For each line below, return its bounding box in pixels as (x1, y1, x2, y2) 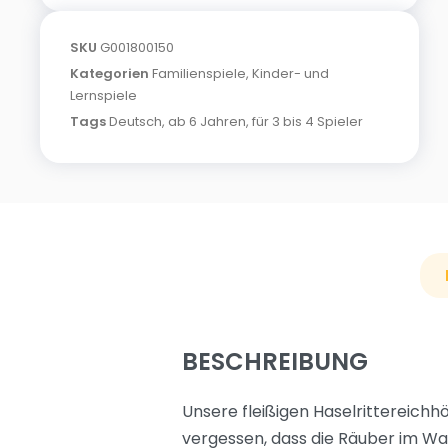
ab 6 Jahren (168, 112, 246, 131)
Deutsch (109, 112, 162, 131)
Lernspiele (70, 86, 137, 105)
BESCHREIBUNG (182, 345, 368, 378)
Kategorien (70, 64, 149, 83)
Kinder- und (252, 64, 329, 83)
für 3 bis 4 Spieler (252, 112, 363, 131)
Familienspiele (152, 64, 246, 83)
